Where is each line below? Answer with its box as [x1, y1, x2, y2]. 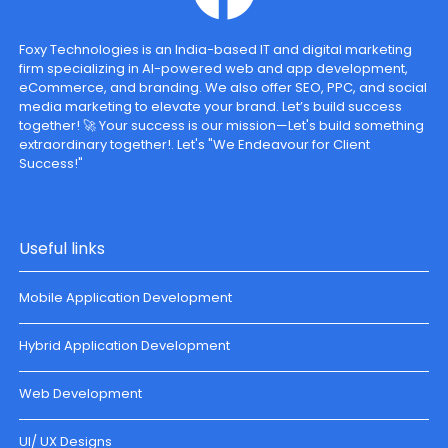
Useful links [19, 236, 106, 260]
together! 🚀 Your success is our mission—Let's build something [19, 115, 425, 135]
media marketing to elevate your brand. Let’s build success [19, 96, 403, 116]
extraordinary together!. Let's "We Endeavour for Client [19, 134, 371, 154]
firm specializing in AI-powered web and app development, [19, 58, 409, 78]
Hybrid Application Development [19, 335, 231, 355]
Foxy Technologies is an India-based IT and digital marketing [19, 39, 413, 59]
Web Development [19, 383, 143, 403]
